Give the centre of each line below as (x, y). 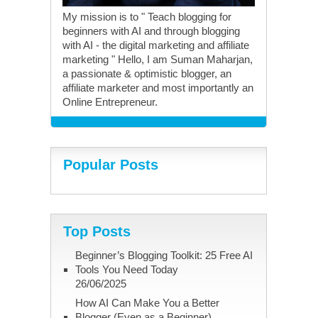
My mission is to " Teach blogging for (147, 17)
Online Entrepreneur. (110, 102)
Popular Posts (110, 165)
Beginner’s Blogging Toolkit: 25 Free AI (164, 256)
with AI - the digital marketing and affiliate (156, 45)
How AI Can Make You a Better (147, 303)
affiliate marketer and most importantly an (158, 88)
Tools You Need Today (126, 270)
